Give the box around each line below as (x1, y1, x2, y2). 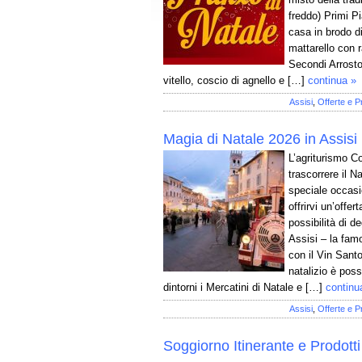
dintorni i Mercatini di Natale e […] (163, 281, 322, 293)
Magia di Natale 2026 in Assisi (163, 131, 357, 147)
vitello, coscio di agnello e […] (163, 74, 305, 86)
